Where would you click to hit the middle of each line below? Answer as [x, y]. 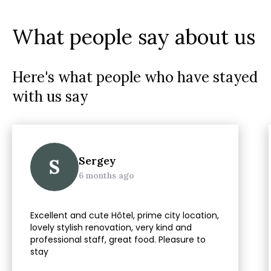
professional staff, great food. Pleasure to [118, 240]
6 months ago [106, 175]
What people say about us [134, 37]
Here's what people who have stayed [135, 77]
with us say [50, 96]
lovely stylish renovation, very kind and [111, 227]
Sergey [97, 161]
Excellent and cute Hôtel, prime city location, [125, 215]
